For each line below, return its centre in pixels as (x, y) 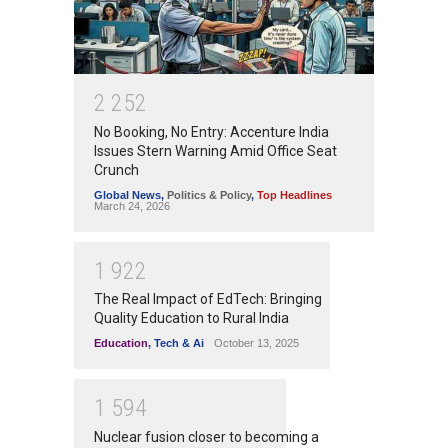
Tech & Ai (179, 343)
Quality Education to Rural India (191, 318)
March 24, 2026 (132, 205)
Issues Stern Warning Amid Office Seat (215, 150)
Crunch (116, 169)
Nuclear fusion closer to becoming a (206, 436)
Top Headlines (294, 194)
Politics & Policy (209, 194)
